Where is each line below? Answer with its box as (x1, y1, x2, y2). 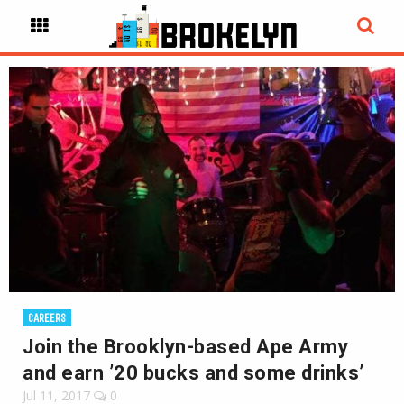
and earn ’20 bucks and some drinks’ (23, 362, 364, 384)
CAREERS (28, 311, 66, 325)
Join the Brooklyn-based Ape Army (23, 335, 348, 358)
